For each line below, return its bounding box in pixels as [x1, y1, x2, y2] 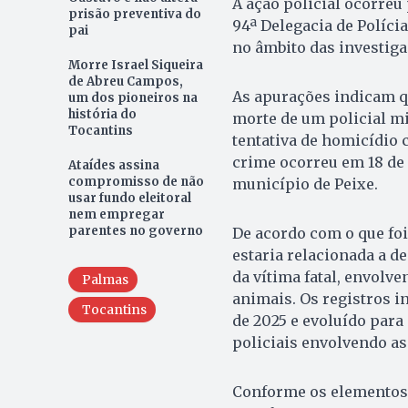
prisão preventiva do [67, 5, 201, 22]
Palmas [81, 270, 128, 288]
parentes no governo [67, 222, 203, 239]
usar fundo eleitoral [67, 189, 191, 206]
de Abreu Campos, [67, 73, 183, 89]
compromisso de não [67, 173, 204, 189]
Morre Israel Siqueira [67, 56, 203, 73]
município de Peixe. [231, 174, 378, 193]
